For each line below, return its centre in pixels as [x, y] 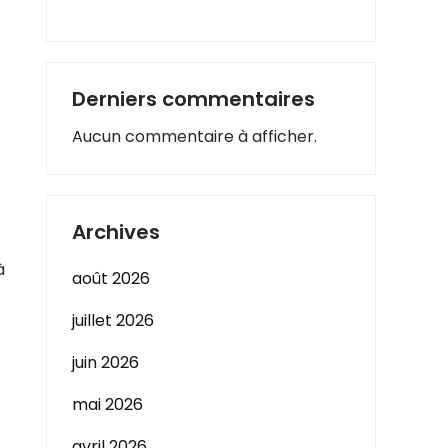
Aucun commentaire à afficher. [194, 136]
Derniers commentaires [193, 99]
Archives [116, 232]
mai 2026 [107, 404]
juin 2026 [105, 362]
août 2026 [111, 278]
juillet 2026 [113, 320]
